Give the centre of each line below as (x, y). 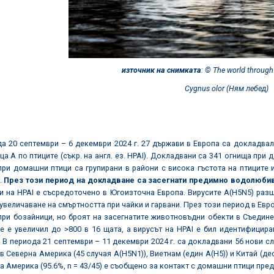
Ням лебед (247, 88)
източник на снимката (162, 70)
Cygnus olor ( (206, 88)
